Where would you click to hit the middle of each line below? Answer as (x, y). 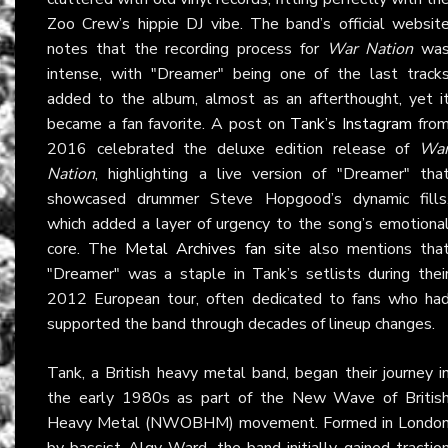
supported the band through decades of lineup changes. (241, 323)
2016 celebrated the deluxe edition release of (233, 148)
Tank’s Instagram (351, 123)
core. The (86, 248)
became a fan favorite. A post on (169, 123)
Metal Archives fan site (213, 248)
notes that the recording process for (187, 48)
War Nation (370, 48)
